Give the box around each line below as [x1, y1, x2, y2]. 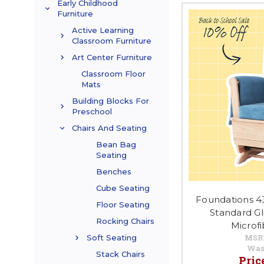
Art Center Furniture [72, 52, 152, 62]
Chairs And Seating [72, 123, 147, 133]
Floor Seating [96, 200, 150, 210]
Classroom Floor [81, 69, 146, 79]
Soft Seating [87, 233, 137, 243]
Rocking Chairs [96, 216, 154, 226]
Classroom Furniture [72, 36, 151, 46]
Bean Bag [96, 140, 136, 150]
